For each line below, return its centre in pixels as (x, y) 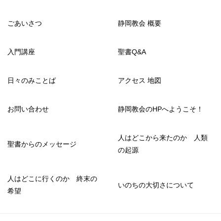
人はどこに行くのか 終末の (52, 179)
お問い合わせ (28, 109)
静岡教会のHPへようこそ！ (161, 109)
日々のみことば (32, 80)
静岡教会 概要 (140, 23)
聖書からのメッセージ (42, 144)
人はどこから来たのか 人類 (163, 138)
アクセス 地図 (140, 80)
